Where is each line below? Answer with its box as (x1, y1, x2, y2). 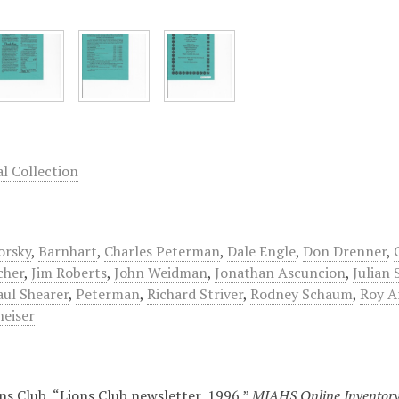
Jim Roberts (31, 263, 107, 282)
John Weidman (114, 263, 208, 282)
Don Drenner (303, 241, 387, 261)
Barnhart (38, 241, 97, 261)
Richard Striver (147, 284, 243, 304)
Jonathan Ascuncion (215, 263, 346, 282)
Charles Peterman (104, 241, 220, 261)
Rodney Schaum (250, 284, 353, 304)
